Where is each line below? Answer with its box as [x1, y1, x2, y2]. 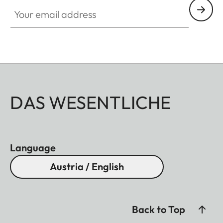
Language [10, 141, 56, 154]
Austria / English [50, 160, 124, 173]
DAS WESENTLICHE [10, 91, 171, 114]
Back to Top [132, 203, 185, 216]
